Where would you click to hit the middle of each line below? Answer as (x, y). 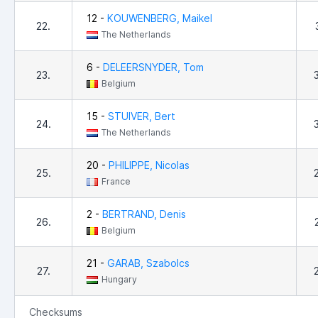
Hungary (119, 280)
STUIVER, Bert (142, 116)
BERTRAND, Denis (144, 214)
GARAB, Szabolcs (148, 263)
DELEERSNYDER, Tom (153, 67)
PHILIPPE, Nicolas (149, 165)
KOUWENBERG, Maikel (160, 18)
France (116, 182)
